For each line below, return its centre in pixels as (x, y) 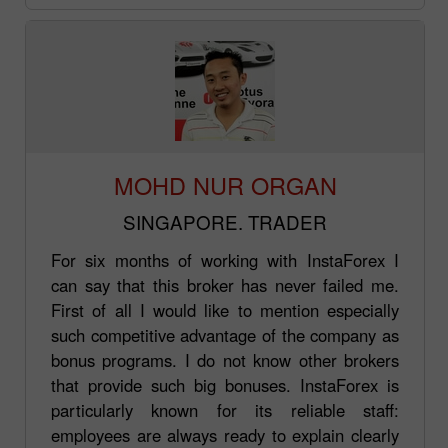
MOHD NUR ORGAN (225, 184)
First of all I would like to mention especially (225, 309)
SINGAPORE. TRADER (225, 221)
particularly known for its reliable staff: (225, 409)
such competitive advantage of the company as (225, 334)
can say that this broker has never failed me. (225, 284)
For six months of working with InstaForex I (225, 259)
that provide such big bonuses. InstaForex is (225, 384)
